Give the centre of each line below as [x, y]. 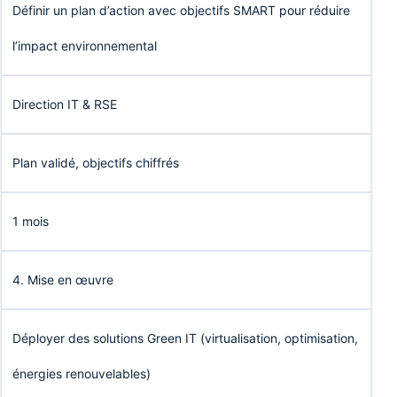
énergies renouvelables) [82, 374]
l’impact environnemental [85, 46]
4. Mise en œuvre [63, 280]
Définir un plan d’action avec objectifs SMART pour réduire [181, 11]
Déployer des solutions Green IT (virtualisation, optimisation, [185, 339]
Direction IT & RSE [65, 105]
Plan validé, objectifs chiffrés [96, 163]
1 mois [31, 222]
